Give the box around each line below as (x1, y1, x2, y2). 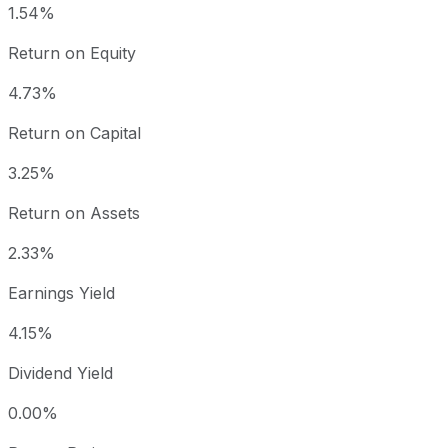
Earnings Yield (8, 283, 115, 304)
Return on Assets (8, 203, 140, 224)
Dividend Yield (8, 363, 113, 384)
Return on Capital (8, 123, 141, 144)
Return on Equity (8, 43, 136, 64)
